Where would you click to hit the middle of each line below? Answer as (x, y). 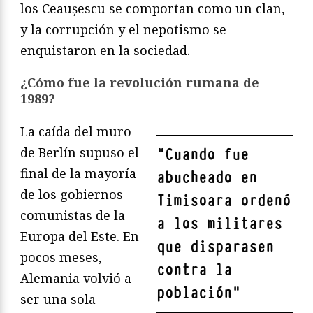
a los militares (219, 224)
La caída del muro (76, 131)
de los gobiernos (72, 194)
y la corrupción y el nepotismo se (123, 29)
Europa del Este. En (80, 236)
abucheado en (207, 177)
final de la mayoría (78, 173)
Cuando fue (207, 154)
